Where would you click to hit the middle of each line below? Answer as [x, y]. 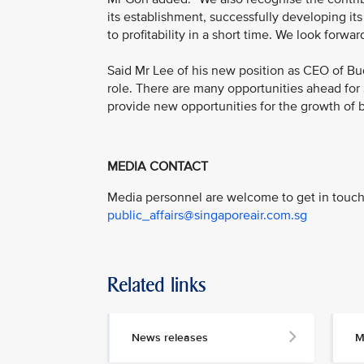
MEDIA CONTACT [158, 167]
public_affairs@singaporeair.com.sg [207, 215]
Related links [157, 284]
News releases [170, 337]
